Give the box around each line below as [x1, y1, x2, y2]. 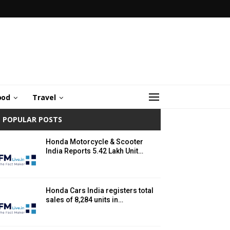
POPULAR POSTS [3, 114, 62, 124]
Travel [32, 92, 56, 102]
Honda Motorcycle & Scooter [46, 138, 143, 146]
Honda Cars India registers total [46, 186, 154, 195]
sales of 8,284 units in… [46, 195, 123, 204]
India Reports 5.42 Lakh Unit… [46, 147, 143, 156]
